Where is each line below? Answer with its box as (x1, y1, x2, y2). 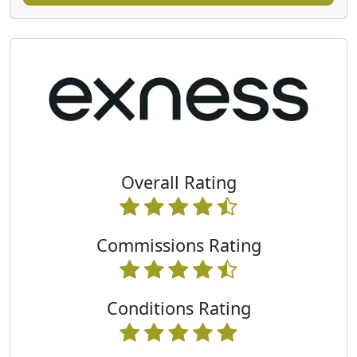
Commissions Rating (96, 233, 261, 257)
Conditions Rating (106, 296, 251, 320)
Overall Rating (120, 170, 237, 194)
